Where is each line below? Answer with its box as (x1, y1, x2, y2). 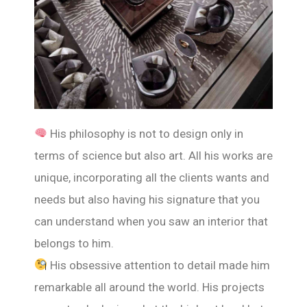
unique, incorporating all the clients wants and (34, 170, 269, 184)
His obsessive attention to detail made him (47, 258, 271, 272)
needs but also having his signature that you (34, 192, 260, 206)
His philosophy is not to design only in (47, 126, 244, 140)
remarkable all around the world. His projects (34, 280, 265, 294)
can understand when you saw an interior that (34, 214, 268, 228)
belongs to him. (34, 236, 116, 250)
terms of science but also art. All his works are (34, 148, 273, 162)
